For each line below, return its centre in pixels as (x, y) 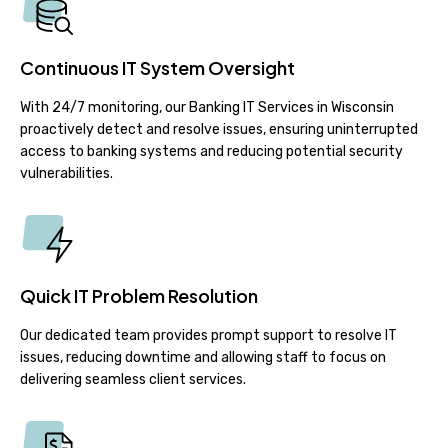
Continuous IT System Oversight (157, 67)
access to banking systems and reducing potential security (211, 151)
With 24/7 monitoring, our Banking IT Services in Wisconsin (207, 107)
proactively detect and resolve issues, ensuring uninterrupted (219, 129)
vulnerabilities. (66, 173)
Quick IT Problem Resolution (139, 295)
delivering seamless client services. (133, 379)
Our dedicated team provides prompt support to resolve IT (208, 335)
